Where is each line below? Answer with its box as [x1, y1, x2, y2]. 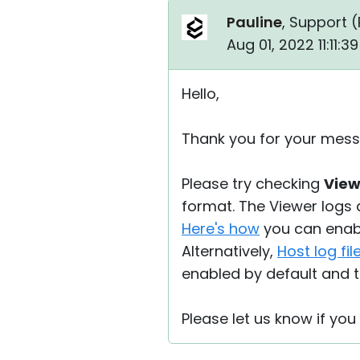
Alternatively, [182, 241, 277, 261]
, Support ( [282, 12, 358, 32]
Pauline [227, 12, 282, 32]
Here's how [182, 219, 260, 239]
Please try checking [182, 174, 324, 194]
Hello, [182, 84, 219, 104]
